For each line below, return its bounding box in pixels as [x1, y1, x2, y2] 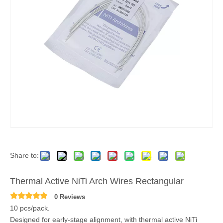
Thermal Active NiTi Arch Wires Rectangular [10, 176, 184, 186]
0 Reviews [54, 193, 85, 201]
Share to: [10, 151, 39, 159]
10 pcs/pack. [10, 204, 50, 212]
